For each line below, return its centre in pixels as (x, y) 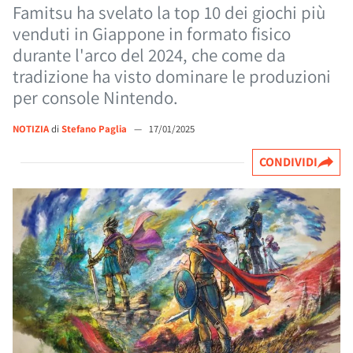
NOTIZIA (31, 129)
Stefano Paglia (95, 129)
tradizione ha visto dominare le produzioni (172, 76)
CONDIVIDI (288, 162)
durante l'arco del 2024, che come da (149, 55)
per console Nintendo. (95, 98)
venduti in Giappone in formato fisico (152, 34)
